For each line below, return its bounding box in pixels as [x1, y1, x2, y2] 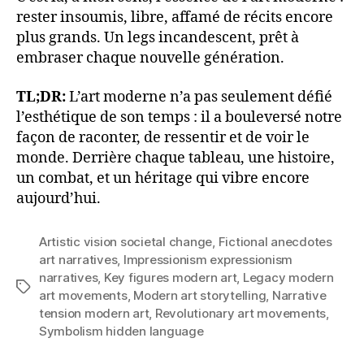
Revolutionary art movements [154, 305, 327, 321]
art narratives [39, 251, 118, 267]
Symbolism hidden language [39, 323, 204, 339]
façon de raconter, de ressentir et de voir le [16, 128, 310, 147]
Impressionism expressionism [123, 251, 293, 267]
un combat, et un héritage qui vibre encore [16, 168, 310, 188]
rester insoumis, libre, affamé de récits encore [16, 8, 333, 28]
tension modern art [39, 305, 149, 321]
